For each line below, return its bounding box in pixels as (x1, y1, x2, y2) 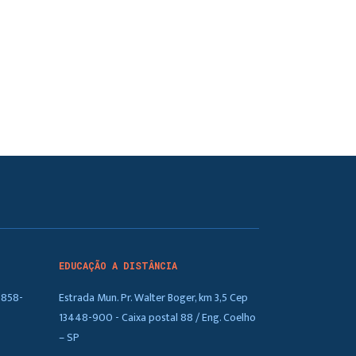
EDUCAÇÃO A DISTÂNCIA (58, 260, 177, 272)
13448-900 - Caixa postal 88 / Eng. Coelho (58, 308, 256, 327)
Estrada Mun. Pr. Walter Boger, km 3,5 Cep (58, 288, 248, 307)
